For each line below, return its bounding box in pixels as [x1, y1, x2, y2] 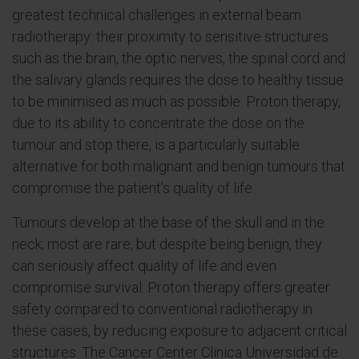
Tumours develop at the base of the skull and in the [12, 214, 325, 231]
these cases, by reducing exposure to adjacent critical [12, 322, 347, 339]
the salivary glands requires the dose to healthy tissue [12, 71, 344, 88]
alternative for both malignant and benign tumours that [12, 158, 345, 175]
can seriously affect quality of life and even [12, 257, 276, 274]
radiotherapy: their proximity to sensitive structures [12, 28, 329, 45]
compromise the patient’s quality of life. [12, 179, 255, 196]
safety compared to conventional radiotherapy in [12, 301, 313, 317]
